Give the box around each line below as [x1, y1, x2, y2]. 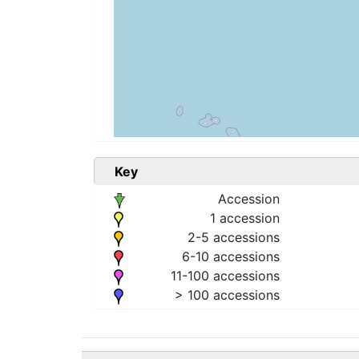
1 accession [209, 210, 280, 227]
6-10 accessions [181, 248, 280, 265]
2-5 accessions [187, 229, 280, 246]
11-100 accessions [170, 268, 280, 284]
